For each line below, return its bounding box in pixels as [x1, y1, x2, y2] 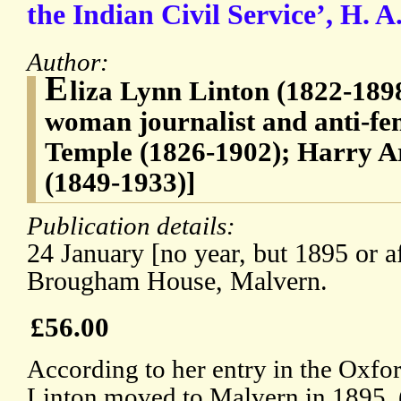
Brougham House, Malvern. [27, 266, 328, 297]
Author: [27, 47, 115, 77]
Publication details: [27, 211, 242, 241]
